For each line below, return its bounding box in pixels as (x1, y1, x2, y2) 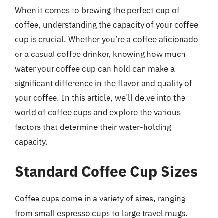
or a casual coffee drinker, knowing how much (15, 48, 186, 59)
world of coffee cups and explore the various (15, 107, 181, 118)
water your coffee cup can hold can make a (15, 63, 175, 74)
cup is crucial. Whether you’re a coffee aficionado (15, 34, 198, 45)
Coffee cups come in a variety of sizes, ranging (15, 193, 185, 204)
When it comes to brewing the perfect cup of (15, 4, 180, 16)
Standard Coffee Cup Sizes (15, 162, 198, 181)
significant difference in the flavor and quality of (15, 77, 192, 89)
